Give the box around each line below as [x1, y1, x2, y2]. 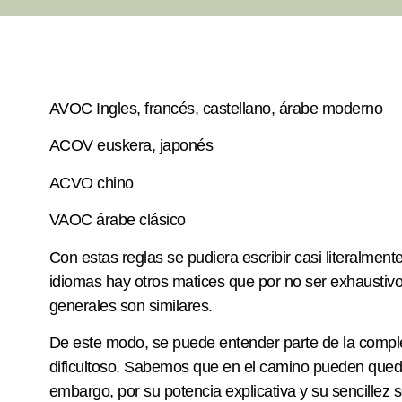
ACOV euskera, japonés [48, 136, 214, 155]
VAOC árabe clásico [48, 211, 186, 230]
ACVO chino [48, 173, 134, 192]
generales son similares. [48, 296, 213, 315]
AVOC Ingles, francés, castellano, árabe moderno [48, 100, 383, 118]
